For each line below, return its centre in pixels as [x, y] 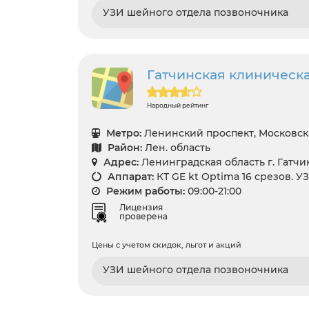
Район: [123, 147]
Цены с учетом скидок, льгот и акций [167, 245]
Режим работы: [144, 191]
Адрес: [120, 162]
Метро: [122, 133]
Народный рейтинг [178, 105]
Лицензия [141, 207]
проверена [143, 216]
